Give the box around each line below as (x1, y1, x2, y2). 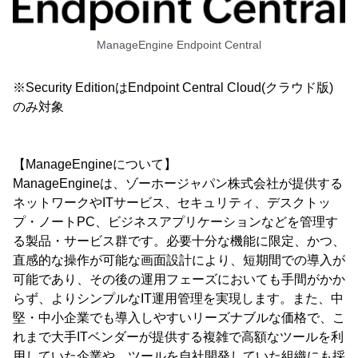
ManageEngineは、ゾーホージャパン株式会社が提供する (13, 176, 343, 190)
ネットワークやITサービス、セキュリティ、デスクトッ (13, 195, 331, 209)
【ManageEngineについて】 (13, 157, 177, 171)
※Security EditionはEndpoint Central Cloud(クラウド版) (13, 80, 333, 94)
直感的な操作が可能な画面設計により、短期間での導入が (13, 253, 345, 267)
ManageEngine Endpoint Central (97, 38, 261, 51)
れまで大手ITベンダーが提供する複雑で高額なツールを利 (13, 329, 344, 344)
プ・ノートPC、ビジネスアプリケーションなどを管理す (13, 214, 338, 229)
